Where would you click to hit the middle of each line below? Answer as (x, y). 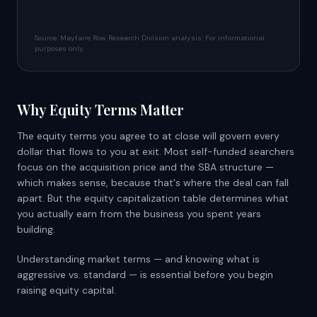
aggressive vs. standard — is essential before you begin (145, 275)
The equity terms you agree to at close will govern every (148, 136)
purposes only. (59, 48)
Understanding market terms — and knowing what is (138, 259)
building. (36, 229)
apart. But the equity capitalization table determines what (153, 198)
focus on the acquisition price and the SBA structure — (145, 167)
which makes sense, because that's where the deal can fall (153, 183)
